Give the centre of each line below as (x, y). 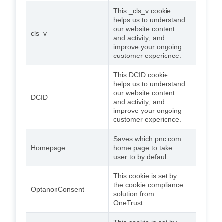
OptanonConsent (57, 189)
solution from (134, 194)
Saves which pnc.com (147, 139)
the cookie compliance (148, 185)
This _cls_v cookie (142, 11)
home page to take (143, 147)
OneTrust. (129, 202)
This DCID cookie (141, 75)
